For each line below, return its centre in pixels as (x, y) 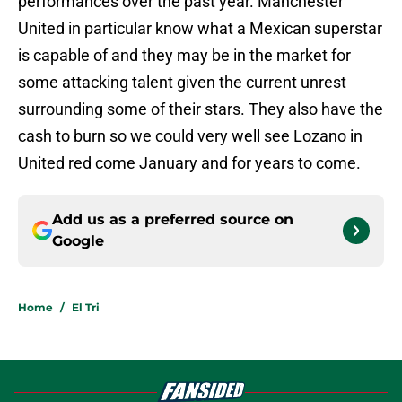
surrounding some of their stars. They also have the (201, 109)
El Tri (86, 308)
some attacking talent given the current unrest (182, 83)
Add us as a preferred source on (173, 220)
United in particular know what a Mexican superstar (200, 29)
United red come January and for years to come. (189, 163)
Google (78, 241)
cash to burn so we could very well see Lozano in (190, 136)
